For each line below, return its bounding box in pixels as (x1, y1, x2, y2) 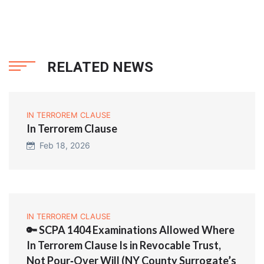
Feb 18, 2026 (35, 140, 90, 151)
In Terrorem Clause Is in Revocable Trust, (27, 239, 221, 252)
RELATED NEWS (47, 59, 153, 76)
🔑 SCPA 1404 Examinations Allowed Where (27, 223, 235, 237)
